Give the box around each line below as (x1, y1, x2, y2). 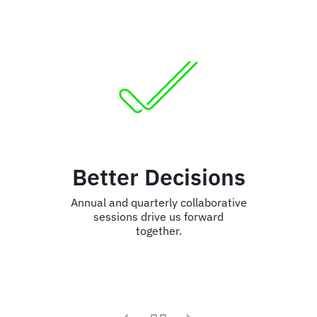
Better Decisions (71, 161, 246, 192)
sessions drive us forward (93, 209, 224, 224)
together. (135, 223, 182, 238)
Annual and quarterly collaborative (70, 195, 247, 209)
